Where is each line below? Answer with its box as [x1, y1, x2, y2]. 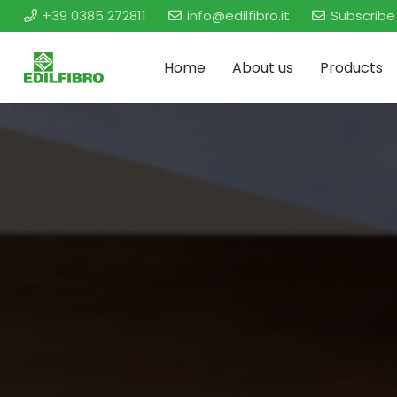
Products [320, 57, 384, 78]
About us [232, 57, 294, 78]
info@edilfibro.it [187, 6, 291, 25]
